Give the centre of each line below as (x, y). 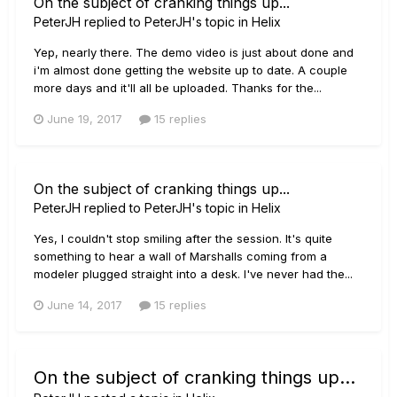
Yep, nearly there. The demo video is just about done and (194, 52)
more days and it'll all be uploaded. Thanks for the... (178, 87)
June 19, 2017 (85, 118)
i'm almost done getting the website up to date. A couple (191, 70)
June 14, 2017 (85, 304)
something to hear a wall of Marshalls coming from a (180, 256)
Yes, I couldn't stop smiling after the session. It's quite (183, 238)
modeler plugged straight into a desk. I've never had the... (193, 273)
